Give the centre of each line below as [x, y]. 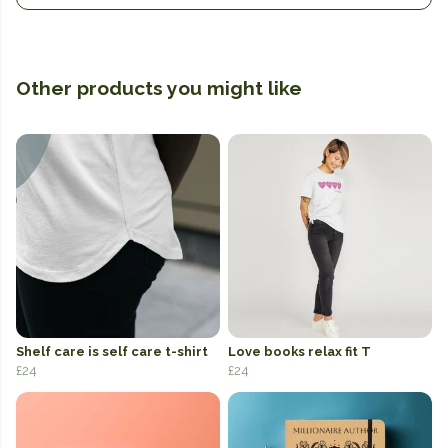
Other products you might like [159, 88]
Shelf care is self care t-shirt [112, 352]
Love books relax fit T [299, 352]
